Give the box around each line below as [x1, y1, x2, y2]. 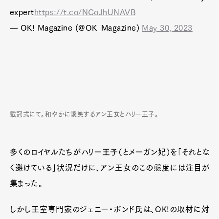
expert [10, 8, 34, 16]
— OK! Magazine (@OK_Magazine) [10, 24, 142, 32]
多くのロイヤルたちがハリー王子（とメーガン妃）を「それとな [10, 148, 209, 156]
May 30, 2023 [142, 24, 193, 32]
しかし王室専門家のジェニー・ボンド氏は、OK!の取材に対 [10, 205, 209, 213]
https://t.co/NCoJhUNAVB [34, 8, 136, 16]
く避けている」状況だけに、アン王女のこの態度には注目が [10, 164, 209, 172]
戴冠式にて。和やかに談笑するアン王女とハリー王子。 [10, 111, 159, 117]
